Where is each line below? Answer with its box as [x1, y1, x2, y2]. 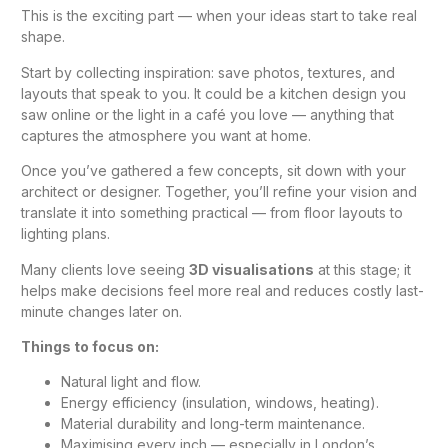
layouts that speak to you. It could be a [21, 84, 280, 102]
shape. [21, 28, 65, 46]
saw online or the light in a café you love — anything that [21, 105, 394, 123]
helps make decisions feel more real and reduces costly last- [21, 281, 424, 299]
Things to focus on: [21, 337, 159, 355]
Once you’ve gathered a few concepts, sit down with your [21, 162, 406, 180]
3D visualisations [189, 260, 314, 278]
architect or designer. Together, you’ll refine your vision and [21, 183, 417, 201]
